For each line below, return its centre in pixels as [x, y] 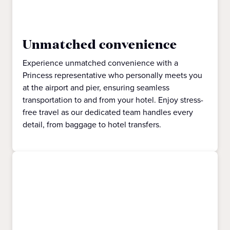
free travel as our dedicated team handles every [108, 112]
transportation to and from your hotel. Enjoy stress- [113, 100]
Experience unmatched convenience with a [100, 63]
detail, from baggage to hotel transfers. [92, 124]
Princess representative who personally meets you [112, 75]
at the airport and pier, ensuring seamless [96, 88]
